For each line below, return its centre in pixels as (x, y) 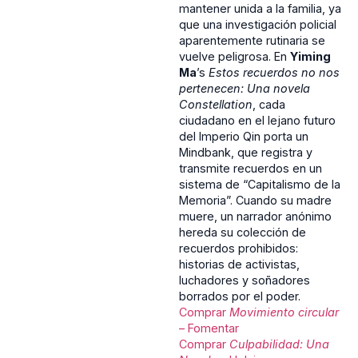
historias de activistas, (239, 265)
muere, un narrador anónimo (255, 217)
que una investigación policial (258, 25)
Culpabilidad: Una (279, 344)
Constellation (216, 105)
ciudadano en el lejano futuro (257, 121)
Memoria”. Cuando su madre (255, 201)
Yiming (310, 57)
